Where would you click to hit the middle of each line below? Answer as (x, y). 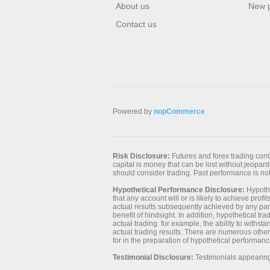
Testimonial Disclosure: (153, 257)
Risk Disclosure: (141, 156)
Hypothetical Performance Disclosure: (179, 190)
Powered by (133, 111)
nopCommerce (179, 111)
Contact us (136, 24)
